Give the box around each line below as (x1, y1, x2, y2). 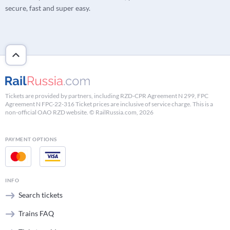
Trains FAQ (18, 208, 54, 218)
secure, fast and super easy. (5, 4, 90, 13)
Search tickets (18, 190, 63, 199)
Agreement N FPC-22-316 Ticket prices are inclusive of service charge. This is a (5, 100, 213, 108)
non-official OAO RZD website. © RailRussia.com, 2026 (5, 108, 154, 116)
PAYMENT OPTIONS (5, 136, 57, 142)
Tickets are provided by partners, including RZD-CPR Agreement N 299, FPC (5, 91, 208, 100)
